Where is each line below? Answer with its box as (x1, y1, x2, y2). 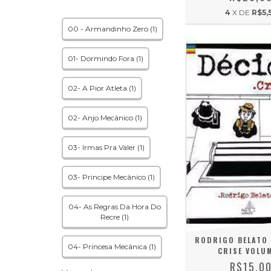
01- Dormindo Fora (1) (68, 53, 143, 63)
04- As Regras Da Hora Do (68, 201, 161, 211)
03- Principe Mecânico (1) (68, 172, 155, 181)
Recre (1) (100, 212, 129, 221)
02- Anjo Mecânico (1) (68, 113, 142, 122)
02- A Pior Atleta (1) (68, 83, 136, 93)
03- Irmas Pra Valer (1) (68, 142, 145, 152)
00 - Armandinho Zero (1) (68, 24, 157, 33)
